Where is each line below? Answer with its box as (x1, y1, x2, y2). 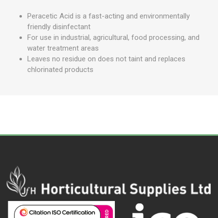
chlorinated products (27, 65, 93, 74)
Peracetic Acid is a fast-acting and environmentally (27, 12, 190, 21)
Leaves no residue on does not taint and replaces (27, 54, 185, 64)
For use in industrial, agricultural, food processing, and (27, 33, 200, 42)
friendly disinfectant (27, 22, 91, 32)
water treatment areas (27, 44, 99, 53)
